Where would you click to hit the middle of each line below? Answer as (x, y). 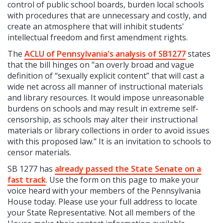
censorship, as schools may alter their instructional (103, 120)
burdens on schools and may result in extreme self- (103, 109)
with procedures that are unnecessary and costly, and (107, 16)
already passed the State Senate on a (128, 169)
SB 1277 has (31, 169)
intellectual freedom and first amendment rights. (98, 38)
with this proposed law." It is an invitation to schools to (109, 142)
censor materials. (40, 153)
